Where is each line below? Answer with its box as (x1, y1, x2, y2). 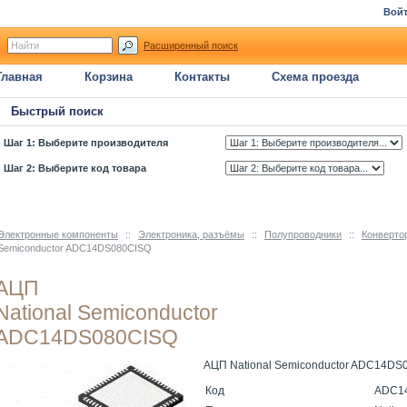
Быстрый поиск (11, 104, 104, 118)
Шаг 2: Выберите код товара (4, 163, 146, 174)
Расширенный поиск (144, 40, 238, 51)
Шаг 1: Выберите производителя (4, 137, 168, 148)
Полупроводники (264, 229, 342, 240)
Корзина (84, 70, 133, 84)
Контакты (174, 70, 230, 84)
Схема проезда (272, 70, 359, 84)
